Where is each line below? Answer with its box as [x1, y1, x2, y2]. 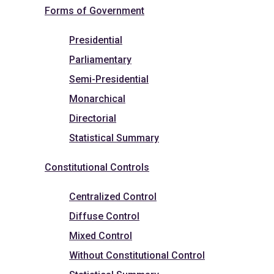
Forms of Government [45, 4, 144, 17]
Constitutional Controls [45, 161, 149, 173]
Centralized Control [69, 190, 157, 202]
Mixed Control [69, 229, 132, 242]
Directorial [69, 112, 116, 124]
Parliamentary [69, 53, 131, 65]
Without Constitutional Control [69, 249, 205, 261]
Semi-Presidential [69, 73, 149, 85]
